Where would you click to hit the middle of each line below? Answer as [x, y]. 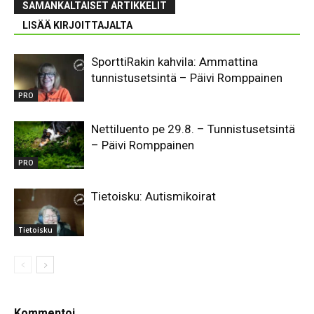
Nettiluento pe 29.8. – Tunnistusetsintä [193, 129]
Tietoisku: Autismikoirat [153, 196]
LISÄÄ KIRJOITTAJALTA [77, 25]
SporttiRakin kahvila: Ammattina [175, 61]
